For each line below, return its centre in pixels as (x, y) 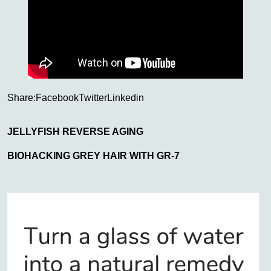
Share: (21, 97)
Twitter (93, 97)
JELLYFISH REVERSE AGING (75, 131)
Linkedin (126, 97)
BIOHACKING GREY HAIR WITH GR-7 (93, 155)
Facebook (57, 97)
